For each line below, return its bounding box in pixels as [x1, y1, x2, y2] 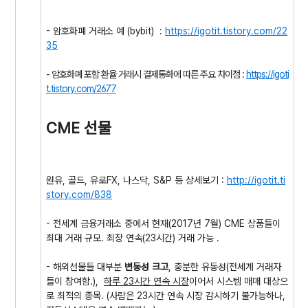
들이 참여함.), [46, 276, 104, 287]
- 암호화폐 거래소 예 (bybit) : [46, 25, 165, 36]
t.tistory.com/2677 [46, 83, 116, 94]
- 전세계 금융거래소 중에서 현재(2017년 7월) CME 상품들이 [46, 218, 280, 229]
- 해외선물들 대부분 [46, 261, 124, 272]
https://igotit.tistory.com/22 [165, 25, 287, 36]
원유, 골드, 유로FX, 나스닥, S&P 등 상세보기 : [46, 175, 227, 186]
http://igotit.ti [227, 175, 285, 186]
